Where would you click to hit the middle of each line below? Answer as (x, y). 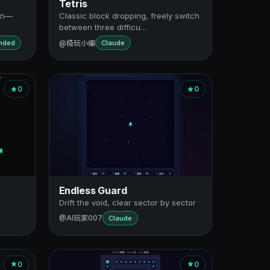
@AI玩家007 (80, 218)
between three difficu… (103, 27)
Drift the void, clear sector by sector (127, 202)
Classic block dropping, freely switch (129, 16)
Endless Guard (93, 190)
